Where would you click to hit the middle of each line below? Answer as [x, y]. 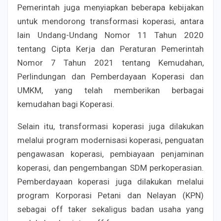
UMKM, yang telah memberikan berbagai [110, 90]
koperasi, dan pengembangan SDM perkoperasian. [110, 167]
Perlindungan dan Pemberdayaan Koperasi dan [110, 76]
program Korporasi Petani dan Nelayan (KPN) [110, 195]
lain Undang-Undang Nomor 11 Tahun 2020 [110, 35]
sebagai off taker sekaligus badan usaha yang [110, 209]
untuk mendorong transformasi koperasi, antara [110, 21]
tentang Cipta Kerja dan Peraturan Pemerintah [110, 49]
